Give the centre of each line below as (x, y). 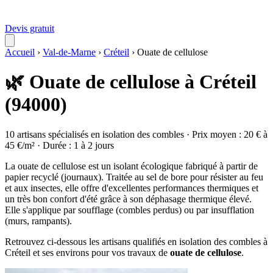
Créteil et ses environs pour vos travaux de (87, 252)
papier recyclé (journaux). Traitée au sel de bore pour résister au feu (134, 177)
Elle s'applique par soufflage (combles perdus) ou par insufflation (129, 210)
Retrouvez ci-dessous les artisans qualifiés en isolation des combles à (136, 241)
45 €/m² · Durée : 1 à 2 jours (59, 145)
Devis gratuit (30, 28)
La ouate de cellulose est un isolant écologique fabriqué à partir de (131, 166)
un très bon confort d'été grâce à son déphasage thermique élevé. (128, 199)
